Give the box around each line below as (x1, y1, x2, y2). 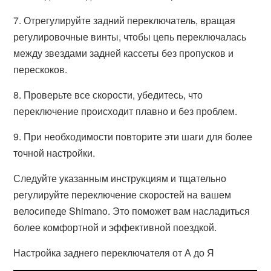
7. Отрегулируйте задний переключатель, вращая (13, 13, 236, 27)
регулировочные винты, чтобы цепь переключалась (13, 30, 247, 44)
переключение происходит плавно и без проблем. (13, 104, 238, 118)
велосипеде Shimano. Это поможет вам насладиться (13, 204, 250, 218)
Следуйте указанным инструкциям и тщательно (13, 171, 227, 185)
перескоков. (13, 62, 68, 76)
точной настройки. (13, 146, 96, 160)
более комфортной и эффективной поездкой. (13, 220, 217, 234)
